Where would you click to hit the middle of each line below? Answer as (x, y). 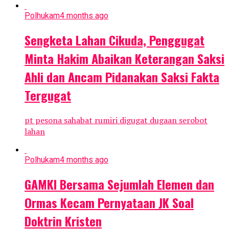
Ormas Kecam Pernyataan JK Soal (109, 203)
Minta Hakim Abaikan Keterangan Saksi (124, 59)
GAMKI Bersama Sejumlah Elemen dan (119, 184)
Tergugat (48, 95)
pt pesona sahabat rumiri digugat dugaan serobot (116, 120)
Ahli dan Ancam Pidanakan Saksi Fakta (122, 77)
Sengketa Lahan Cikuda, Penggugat (114, 40)
